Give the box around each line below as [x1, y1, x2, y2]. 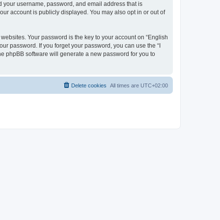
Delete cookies [71, 82, 107, 88]
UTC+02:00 [140, 82, 168, 88]
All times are [110, 82, 140, 88]
